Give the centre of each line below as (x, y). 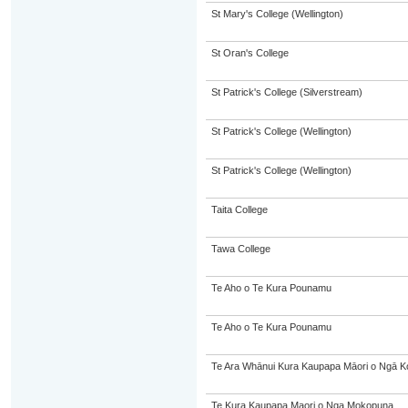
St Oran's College (250, 53)
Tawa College (240, 249)
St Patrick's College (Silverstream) (286, 92)
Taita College (239, 209)
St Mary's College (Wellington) (277, 14)
